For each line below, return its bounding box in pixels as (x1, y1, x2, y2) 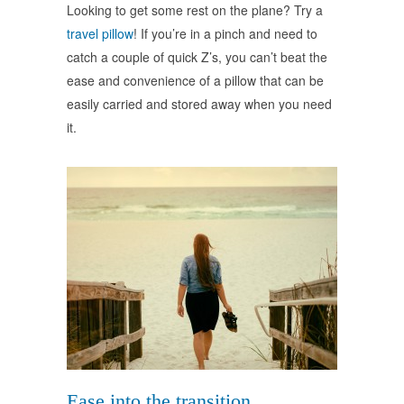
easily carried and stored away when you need (67, 95, 332, 114)
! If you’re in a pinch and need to (133, 24, 317, 43)
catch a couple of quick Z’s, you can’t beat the (67, 48, 327, 67)
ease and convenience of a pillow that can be (67, 71, 324, 90)
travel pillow (67, 24, 133, 43)
